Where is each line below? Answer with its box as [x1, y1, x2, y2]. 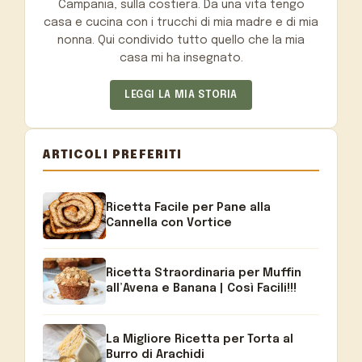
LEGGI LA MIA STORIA [124, 89, 238, 100]
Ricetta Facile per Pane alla [106, 202, 271, 213]
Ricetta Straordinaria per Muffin [106, 267, 302, 280]
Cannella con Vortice [106, 217, 233, 229]
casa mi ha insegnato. [119, 52, 243, 64]
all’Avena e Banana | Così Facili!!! [106, 283, 297, 295]
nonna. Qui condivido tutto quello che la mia [57, 34, 305, 46]
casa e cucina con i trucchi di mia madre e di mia [44, 16, 318, 28]
